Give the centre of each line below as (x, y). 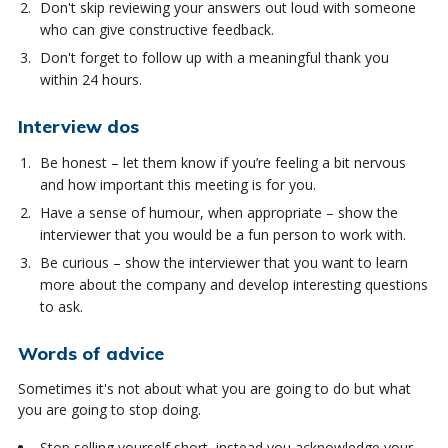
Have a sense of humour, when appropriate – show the (218, 212)
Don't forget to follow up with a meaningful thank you (214, 57)
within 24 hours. (90, 79)
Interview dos (78, 125)
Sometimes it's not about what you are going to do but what (214, 388)
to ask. (61, 306)
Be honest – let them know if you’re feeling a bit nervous (222, 162)
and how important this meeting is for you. (177, 184)
